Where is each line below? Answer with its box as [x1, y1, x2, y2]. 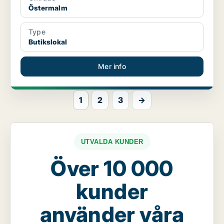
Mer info [98, 62, 126, 71]
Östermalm [28, 3, 67, 12]
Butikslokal [28, 37, 67, 46]
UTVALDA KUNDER [80, 138, 143, 146]
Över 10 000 [50, 155, 173, 181]
